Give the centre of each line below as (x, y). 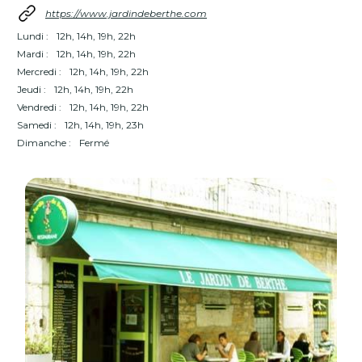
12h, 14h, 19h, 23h (104, 125)
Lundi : (33, 36)
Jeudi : (32, 89)
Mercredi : (39, 72)
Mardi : (33, 54)
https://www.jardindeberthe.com (126, 13)
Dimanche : (44, 143)
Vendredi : (39, 107)
